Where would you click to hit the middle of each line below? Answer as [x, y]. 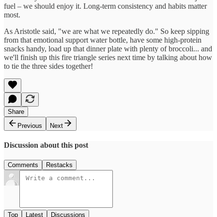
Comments [23, 165]
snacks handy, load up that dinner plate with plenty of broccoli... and [108, 48]
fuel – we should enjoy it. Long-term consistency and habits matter [105, 6]
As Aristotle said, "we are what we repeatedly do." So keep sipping [107, 31]
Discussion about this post [46, 145]
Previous [30, 125]
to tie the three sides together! [48, 66]
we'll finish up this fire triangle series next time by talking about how [108, 57]
